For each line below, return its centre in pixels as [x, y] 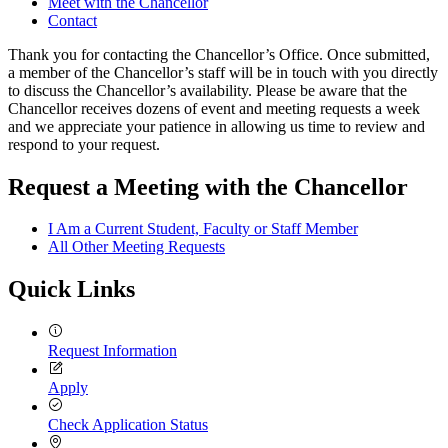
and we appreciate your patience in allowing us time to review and [216, 126]
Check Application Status [128, 425]
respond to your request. [84, 144]
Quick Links [71, 289]
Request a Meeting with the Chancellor [208, 186]
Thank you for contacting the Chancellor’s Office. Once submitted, [219, 54]
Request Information [112, 351]
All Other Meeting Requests [136, 247]
